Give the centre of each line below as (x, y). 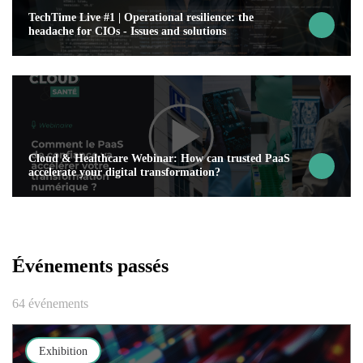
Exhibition (63, 351)
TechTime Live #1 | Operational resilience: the (141, 17)
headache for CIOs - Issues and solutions (127, 30)
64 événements (50, 303)
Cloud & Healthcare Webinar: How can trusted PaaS (159, 158)
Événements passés (90, 266)
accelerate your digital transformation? (126, 171)
